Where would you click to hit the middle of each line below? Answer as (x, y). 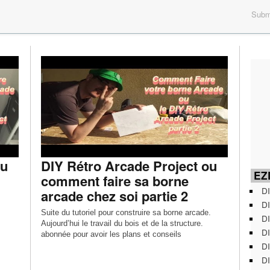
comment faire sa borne (115, 181)
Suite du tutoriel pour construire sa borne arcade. (126, 212)
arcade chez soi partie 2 (114, 196)
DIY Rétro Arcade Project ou (129, 166)
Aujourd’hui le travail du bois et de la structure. (122, 223)
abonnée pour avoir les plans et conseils (111, 234)
